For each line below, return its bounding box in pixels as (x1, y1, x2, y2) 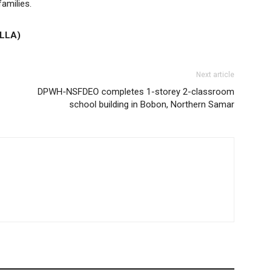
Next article (196, 70, 234, 80)
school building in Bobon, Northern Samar (69, 99, 234, 110)
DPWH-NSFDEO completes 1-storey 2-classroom (38, 86, 234, 98)
